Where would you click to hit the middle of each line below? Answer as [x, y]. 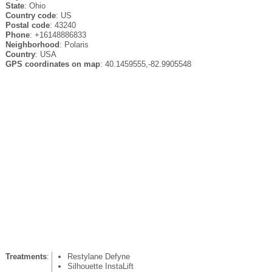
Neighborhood [32, 44]
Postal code [27, 25]
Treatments [26, 256]
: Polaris [74, 44]
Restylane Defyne [98, 256]
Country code [30, 15]
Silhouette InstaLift [100, 266]
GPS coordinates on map [53, 64]
